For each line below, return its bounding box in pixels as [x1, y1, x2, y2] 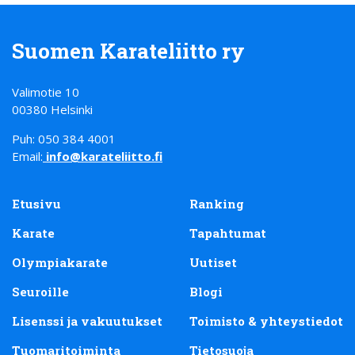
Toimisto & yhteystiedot [189, 312, 343, 329]
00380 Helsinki [12, 101, 93, 118]
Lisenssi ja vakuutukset [12, 312, 162, 329]
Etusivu [12, 195, 61, 212]
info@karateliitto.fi [46, 148, 162, 165]
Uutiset [189, 254, 237, 270]
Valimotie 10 [12, 84, 79, 101]
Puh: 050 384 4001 [12, 131, 116, 147]
